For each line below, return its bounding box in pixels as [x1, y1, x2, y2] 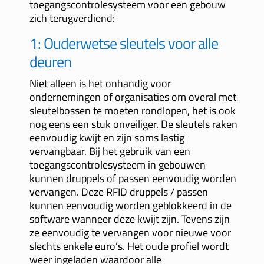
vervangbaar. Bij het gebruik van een [29, 143, 190, 160]
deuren [29, 50, 71, 74]
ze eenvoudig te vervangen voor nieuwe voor [29, 225, 231, 241]
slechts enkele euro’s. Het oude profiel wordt [29, 238, 229, 255]
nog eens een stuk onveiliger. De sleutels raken [29, 116, 237, 133]
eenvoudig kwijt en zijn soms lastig [29, 130, 184, 146]
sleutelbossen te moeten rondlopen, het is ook [29, 103, 236, 119]
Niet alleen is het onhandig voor [29, 75, 171, 92]
